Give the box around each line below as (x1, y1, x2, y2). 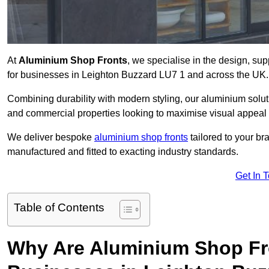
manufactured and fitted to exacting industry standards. (7, 147, 238, 157)
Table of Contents (14, 201, 104, 214)
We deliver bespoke (7, 132, 94, 143)
